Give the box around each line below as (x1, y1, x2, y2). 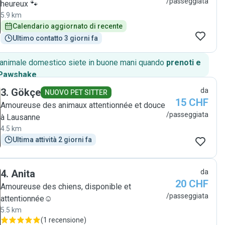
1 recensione (43, 216, 84, 224)
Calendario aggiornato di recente (13, 22, 123, 30)
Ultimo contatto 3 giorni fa (13, 34, 98, 42)
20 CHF (175, 178, 208, 190)
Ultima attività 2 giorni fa (13, 136, 92, 144)
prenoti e (166, 58, 201, 67)
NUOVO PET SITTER (45, 88, 107, 96)
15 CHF (175, 96, 208, 108)
